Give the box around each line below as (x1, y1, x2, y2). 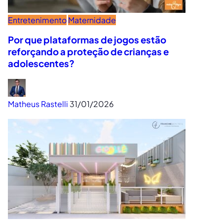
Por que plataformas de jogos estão (8, 34, 166, 46)
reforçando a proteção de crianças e (8, 46, 169, 58)
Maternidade (68, 14, 116, 25)
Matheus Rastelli (8, 99, 68, 110)
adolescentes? (8, 58, 74, 70)
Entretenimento (8, 14, 67, 25)
